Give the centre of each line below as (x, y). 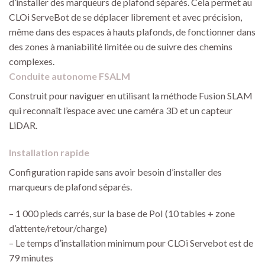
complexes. (32, 61)
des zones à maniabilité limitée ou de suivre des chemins (121, 46)
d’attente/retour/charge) (58, 228)
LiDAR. (23, 125)
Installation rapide (49, 152)
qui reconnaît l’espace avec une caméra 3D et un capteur (121, 110)
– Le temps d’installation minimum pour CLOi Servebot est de (131, 243)
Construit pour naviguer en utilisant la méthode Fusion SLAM (131, 95)
